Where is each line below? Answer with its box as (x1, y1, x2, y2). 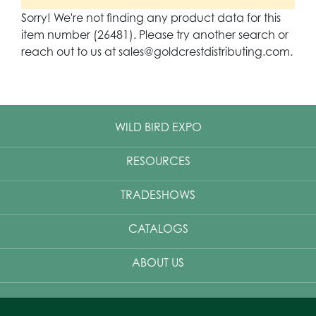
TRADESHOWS (121, 188, 195, 202)
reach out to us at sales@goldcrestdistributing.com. (21, 44, 293, 59)
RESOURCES (126, 154, 190, 169)
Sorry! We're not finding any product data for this (21, 11, 281, 25)
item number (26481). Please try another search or (21, 28, 288, 42)
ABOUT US (132, 255, 184, 270)
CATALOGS (128, 221, 188, 236)
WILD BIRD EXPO (114, 120, 202, 135)
